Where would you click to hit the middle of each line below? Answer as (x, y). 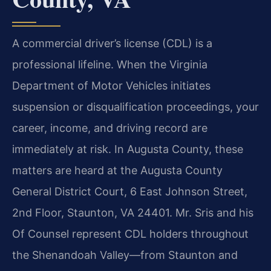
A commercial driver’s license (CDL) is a (112, 44)
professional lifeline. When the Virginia (110, 65)
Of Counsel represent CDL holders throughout (130, 234)
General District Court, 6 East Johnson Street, (130, 192)
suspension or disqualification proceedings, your (135, 107)
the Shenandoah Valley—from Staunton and (125, 255)
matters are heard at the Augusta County (117, 171)
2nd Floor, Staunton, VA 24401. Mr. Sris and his (133, 213)
